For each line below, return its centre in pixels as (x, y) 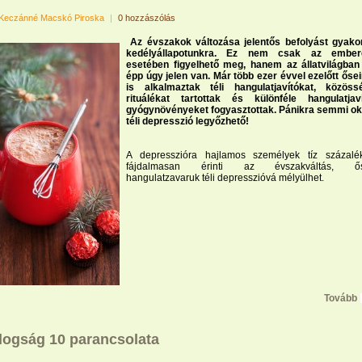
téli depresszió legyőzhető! (187, 121)
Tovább (341, 298)
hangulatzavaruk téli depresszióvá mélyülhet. (225, 178)
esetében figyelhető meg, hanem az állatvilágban (243, 65)
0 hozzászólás (147, 18)
